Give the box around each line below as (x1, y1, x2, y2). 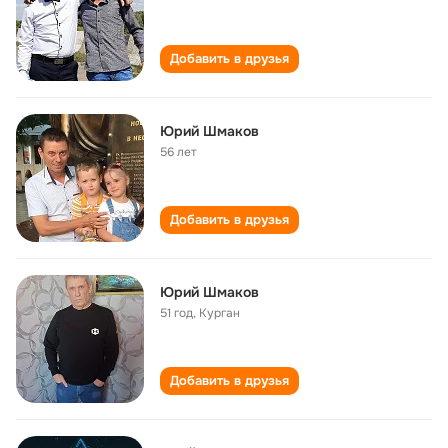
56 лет (160, 144, 197, 160)
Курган (199, 305, 240, 321)
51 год (160, 305, 193, 321)
